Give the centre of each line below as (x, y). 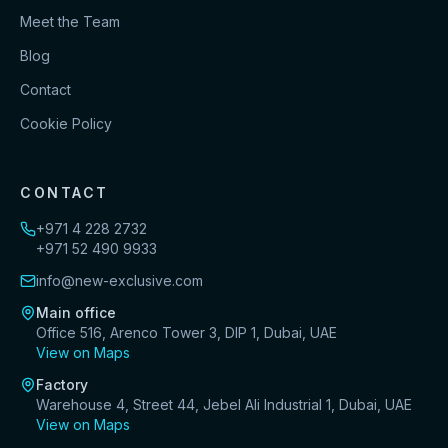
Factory (62, 384)
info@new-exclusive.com (119, 280)
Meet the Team (70, 21)
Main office (76, 312)
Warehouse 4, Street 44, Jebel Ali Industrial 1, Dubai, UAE (224, 404)
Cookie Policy (66, 123)
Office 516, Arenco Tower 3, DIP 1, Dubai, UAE (186, 332)
